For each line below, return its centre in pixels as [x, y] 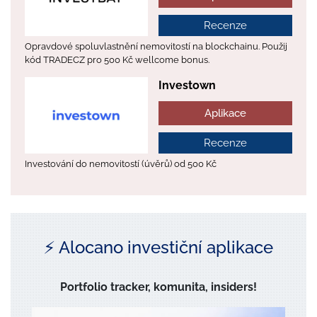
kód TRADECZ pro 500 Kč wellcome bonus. [117, 60]
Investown [187, 86]
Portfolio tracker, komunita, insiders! [158, 287]
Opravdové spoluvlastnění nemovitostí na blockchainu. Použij [156, 47]
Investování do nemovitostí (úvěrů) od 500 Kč [121, 164]
